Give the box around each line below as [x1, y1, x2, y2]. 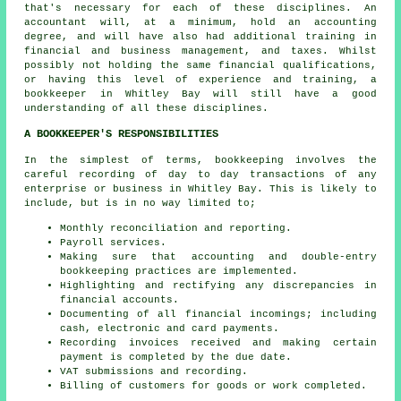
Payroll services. [60, 237, 167, 249]
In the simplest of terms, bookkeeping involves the [24, 155, 377, 166]
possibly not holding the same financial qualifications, [24, 60, 377, 72]
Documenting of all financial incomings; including [60, 309, 377, 320]
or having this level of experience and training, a [24, 74, 377, 86]
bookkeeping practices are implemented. [60, 266, 299, 277]
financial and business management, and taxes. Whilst [24, 46, 377, 57]
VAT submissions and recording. [60, 366, 249, 378]
